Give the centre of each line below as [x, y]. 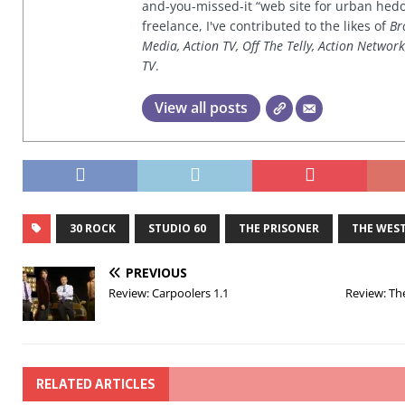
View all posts [201, 108]
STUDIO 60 [177, 228]
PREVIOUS [156, 273]
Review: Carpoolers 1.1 [169, 293]
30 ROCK [93, 228]
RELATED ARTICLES [96, 384]
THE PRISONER [279, 228]
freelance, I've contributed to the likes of [266, 26]
